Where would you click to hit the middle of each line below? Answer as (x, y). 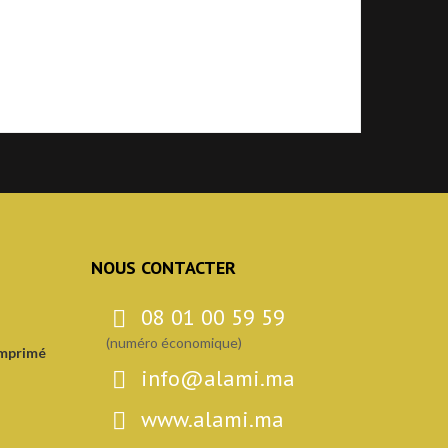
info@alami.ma (218, 378)
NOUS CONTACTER (163, 267)
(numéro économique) (174, 342)
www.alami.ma (212, 419)
